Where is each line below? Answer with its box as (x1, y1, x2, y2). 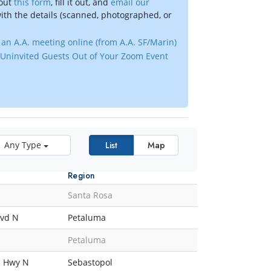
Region (68, 169, 95, 182)
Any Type (4, 139, 41, 151)
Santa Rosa (68, 189, 113, 201)
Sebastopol (68, 256, 113, 269)
